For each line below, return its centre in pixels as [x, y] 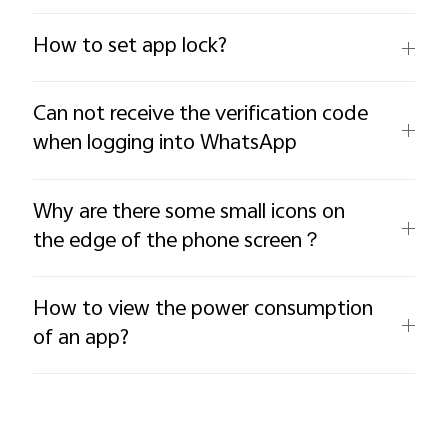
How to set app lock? [130, 47]
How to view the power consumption [203, 309]
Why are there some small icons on [189, 212]
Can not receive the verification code [201, 115]
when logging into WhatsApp [165, 144]
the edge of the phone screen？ [178, 241]
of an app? [81, 338]
